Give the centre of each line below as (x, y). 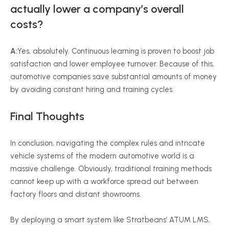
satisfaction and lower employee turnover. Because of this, (112, 64)
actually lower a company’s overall (97, 9)
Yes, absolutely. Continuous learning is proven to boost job (116, 51)
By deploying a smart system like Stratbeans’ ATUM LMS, (110, 220)
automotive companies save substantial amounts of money (113, 77)
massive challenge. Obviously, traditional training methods (111, 169)
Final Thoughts (47, 116)
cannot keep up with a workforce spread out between (104, 181)
